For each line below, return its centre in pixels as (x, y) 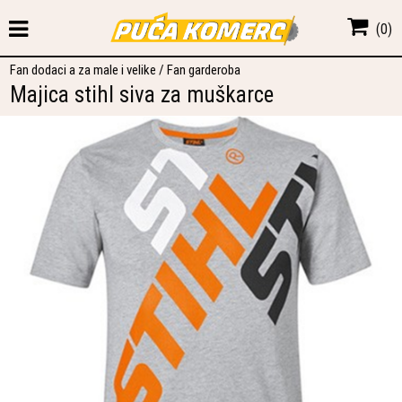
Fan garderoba (204, 70)
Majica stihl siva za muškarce (142, 95)
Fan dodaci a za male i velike (83, 70)
